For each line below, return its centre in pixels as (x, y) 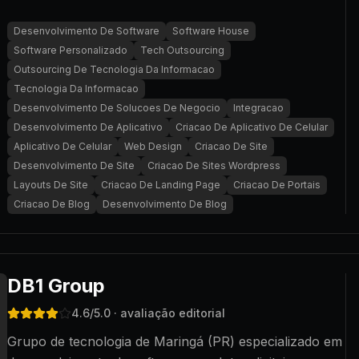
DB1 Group (56, 286)
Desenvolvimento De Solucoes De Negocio (117, 108)
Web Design (153, 146)
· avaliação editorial (168, 313)
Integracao (258, 108)
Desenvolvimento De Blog (165, 204)
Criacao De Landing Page (161, 185)
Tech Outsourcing (182, 50)
